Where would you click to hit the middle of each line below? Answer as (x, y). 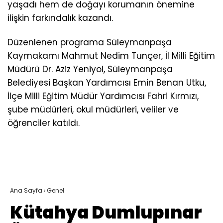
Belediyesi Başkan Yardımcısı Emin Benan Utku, (107, 82)
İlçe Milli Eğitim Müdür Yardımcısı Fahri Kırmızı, (103, 96)
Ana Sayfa (26, 190)
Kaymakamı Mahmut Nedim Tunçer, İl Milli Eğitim (111, 56)
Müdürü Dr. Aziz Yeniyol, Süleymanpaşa (90, 69)
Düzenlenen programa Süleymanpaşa (90, 42)
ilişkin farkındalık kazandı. (60, 18)
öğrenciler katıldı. (44, 123)
